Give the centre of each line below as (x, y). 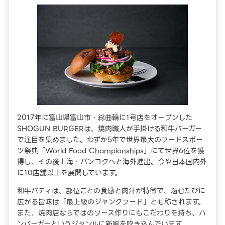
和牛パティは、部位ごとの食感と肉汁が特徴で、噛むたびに (111, 191)
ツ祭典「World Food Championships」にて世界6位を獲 (111, 150)
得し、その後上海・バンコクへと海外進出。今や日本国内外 (112, 161)
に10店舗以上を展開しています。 (70, 173)
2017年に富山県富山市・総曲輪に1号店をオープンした (105, 117)
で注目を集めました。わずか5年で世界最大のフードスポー (110, 139)
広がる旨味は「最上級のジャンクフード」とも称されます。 (111, 202)
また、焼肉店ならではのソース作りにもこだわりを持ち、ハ (112, 213)
